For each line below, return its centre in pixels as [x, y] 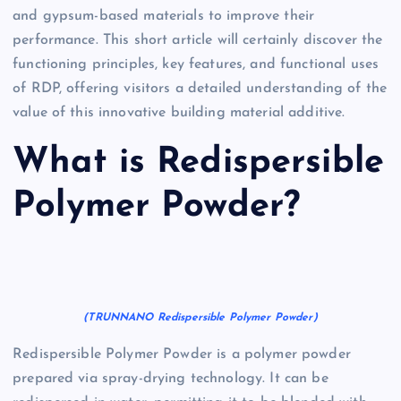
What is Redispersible [199, 162]
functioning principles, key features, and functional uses [196, 65]
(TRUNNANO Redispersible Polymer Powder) [200, 318]
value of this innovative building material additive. [179, 113]
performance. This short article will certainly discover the [198, 41]
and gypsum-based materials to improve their [164, 17]
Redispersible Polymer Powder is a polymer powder [182, 354]
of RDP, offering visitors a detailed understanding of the [200, 89]
